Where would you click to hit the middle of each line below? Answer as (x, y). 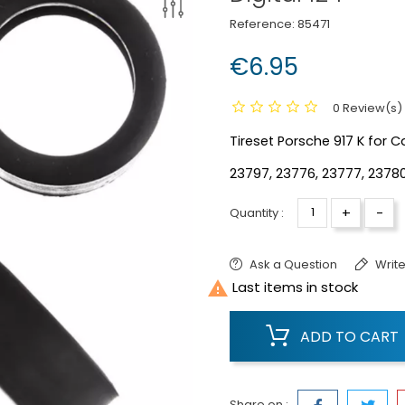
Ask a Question (293, 264)
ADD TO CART (349, 336)
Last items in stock (293, 287)
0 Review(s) (367, 108)
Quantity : (257, 212)
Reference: (262, 24)
